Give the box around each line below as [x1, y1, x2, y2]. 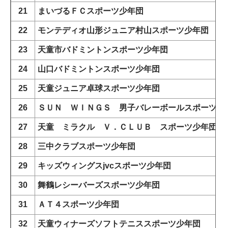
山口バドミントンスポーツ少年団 [38, 65, 160, 74]
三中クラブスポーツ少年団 [38, 142, 135, 151]
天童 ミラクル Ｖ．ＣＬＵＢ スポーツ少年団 [38, 123, 217, 132]
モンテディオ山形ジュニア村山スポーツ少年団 [38, 26, 209, 35]
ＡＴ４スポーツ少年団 [38, 200, 119, 209]
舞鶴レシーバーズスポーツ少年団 [38, 181, 160, 190]
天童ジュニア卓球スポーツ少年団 [38, 84, 160, 93]
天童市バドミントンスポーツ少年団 [38, 45, 168, 54]
